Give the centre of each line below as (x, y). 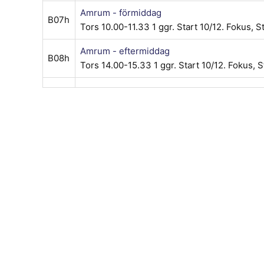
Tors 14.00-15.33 (117, 65)
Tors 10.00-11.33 (116, 27)
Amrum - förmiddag (121, 12)
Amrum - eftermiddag (125, 51)
